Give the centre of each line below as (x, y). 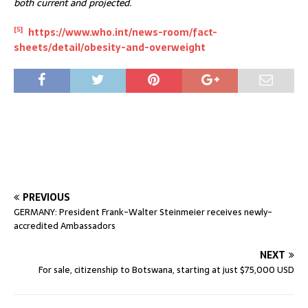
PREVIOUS (46, 198)
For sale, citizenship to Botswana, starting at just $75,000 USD (166, 270)
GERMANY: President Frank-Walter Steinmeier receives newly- (143, 212)
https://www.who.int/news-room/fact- (123, 33)
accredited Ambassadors (65, 226)
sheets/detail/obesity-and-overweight (110, 48)
